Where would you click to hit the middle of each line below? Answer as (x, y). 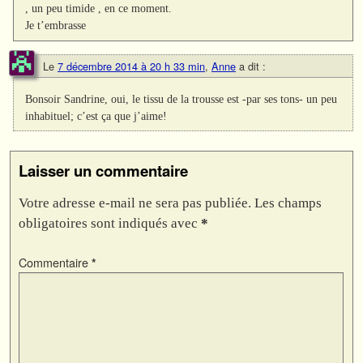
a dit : (252, 66)
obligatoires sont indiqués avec (110, 223)
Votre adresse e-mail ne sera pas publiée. (135, 203)
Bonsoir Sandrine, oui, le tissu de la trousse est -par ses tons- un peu (181, 98)
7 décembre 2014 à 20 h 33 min (131, 66)
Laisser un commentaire (103, 170)
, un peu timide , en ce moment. (99, 9)
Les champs (288, 203)
